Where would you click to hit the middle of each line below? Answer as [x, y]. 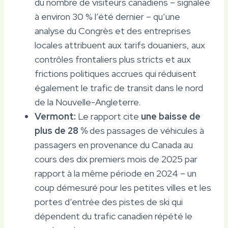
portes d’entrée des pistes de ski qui [109, 202]
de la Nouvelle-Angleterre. [88, 102]
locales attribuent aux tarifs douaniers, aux [120, 45]
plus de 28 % [61, 130]
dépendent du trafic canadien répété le [113, 216]
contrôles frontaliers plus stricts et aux [113, 59]
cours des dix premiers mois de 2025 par [116, 159]
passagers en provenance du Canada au [114, 145]
